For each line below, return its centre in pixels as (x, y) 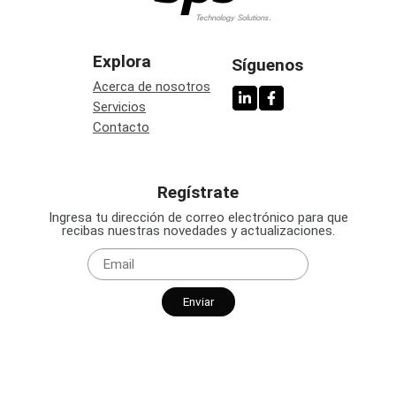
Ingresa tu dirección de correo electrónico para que (198, 218)
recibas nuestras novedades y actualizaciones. (198, 231)
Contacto (121, 128)
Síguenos (267, 65)
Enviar (198, 301)
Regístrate (198, 193)
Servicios (119, 107)
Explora (122, 62)
